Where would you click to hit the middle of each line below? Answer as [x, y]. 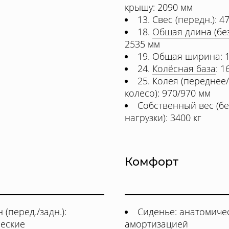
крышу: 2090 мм [159, 7]
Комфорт [152, 162]
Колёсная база [184, 68]
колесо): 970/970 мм [168, 93]
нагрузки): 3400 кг [163, 118]
